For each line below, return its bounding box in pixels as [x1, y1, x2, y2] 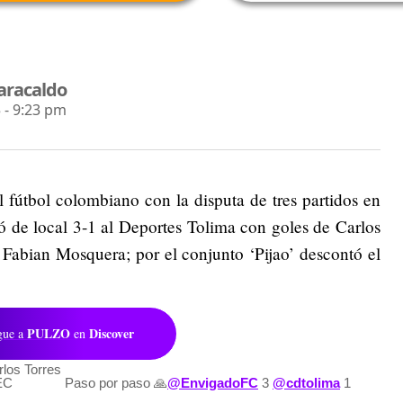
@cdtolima [273, 374, 340, 390]
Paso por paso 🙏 [65, 374, 167, 390]
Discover [89, 323, 134, 343]
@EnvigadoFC [167, 374, 258, 390]
